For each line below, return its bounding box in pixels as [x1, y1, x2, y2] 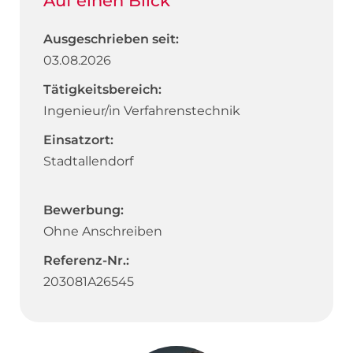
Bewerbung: [43, 202, 124, 217]
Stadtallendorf [43, 153, 133, 169]
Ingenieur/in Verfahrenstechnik [43, 102, 240, 118]
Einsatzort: [43, 132, 113, 147]
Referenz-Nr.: [43, 252, 129, 268]
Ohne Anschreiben [43, 223, 162, 239]
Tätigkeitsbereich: [43, 81, 162, 97]
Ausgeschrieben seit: [43, 31, 179, 46]
